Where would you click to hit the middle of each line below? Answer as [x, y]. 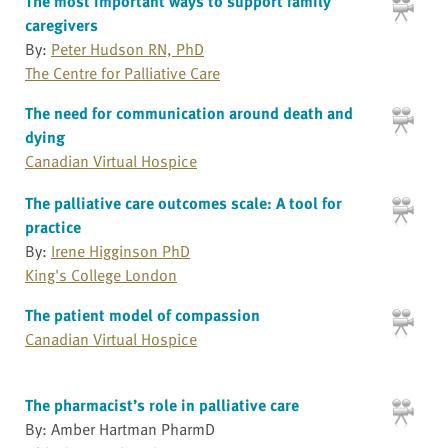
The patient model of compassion [142, 314]
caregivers [61, 25]
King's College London [101, 274]
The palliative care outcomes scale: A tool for [183, 202]
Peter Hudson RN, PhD [127, 49]
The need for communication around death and [189, 113]
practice [53, 226]
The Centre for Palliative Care [122, 73]
